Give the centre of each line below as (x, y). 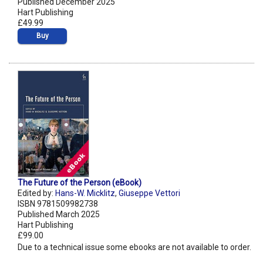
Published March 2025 (59, 215)
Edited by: (36, 193)
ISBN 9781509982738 (58, 204)
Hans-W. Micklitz (85, 193)
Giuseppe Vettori (149, 193)
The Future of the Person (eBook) (80, 183)
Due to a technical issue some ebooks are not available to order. (134, 247)
